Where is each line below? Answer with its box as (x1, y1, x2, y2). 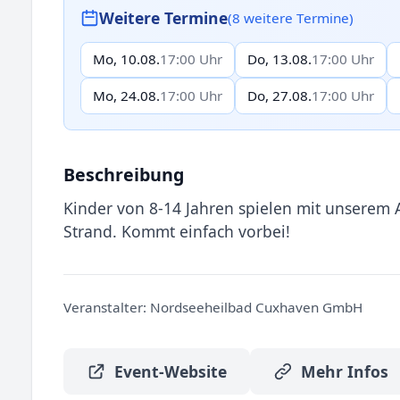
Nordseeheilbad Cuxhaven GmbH (146, 298, 362, 316)
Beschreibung (63, 162, 184, 187)
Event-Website (113, 361, 227, 383)
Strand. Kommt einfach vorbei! (63, 220, 290, 242)
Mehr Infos (301, 361, 388, 383)
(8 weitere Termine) (228, 8, 354, 27)
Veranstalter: (63, 298, 146, 316)
